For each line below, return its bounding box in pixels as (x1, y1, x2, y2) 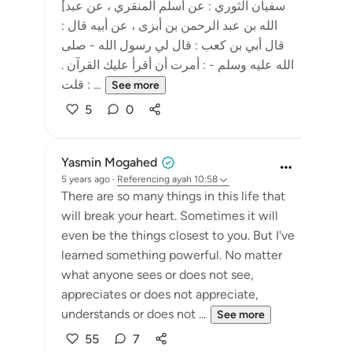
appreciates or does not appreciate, (61, 287, 258, 302)
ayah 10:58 (172, 174, 218, 185)
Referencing (117, 174, 170, 185)
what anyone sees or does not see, (61, 267, 254, 282)
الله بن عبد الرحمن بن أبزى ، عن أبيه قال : (61, 18, 277, 33)
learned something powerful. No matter (61, 247, 282, 262)
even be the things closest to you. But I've (61, 228, 295, 243)
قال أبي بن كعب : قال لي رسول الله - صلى (61, 38, 284, 53)
